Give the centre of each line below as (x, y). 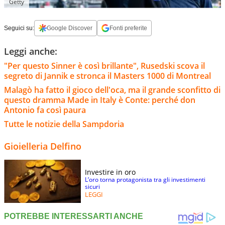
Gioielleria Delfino (43, 146)
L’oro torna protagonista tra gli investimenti (145, 179)
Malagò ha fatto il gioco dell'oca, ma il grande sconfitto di (112, 90)
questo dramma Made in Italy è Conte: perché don (100, 100)
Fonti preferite (128, 28)
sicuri (92, 186)
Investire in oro (110, 172)
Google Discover (70, 28)
